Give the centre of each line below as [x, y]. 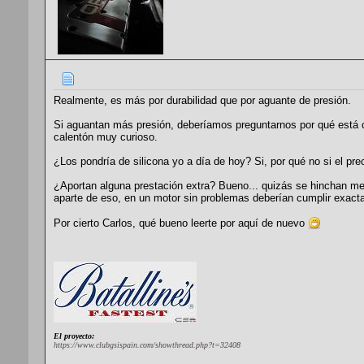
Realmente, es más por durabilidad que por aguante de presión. [202, 101]
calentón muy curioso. [106, 137]
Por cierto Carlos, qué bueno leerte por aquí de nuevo [181, 223]
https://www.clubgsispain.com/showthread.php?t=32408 [147, 345]
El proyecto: [74, 336]
